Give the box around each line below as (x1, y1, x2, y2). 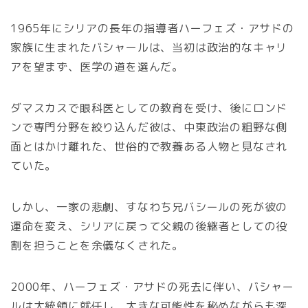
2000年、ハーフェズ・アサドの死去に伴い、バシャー (10, 279, 294, 295)
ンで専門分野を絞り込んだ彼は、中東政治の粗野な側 (10, 120, 288, 135)
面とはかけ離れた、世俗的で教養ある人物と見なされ (10, 139, 288, 155)
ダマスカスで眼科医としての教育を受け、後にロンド (10, 100, 288, 116)
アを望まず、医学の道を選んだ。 (10, 59, 184, 75)
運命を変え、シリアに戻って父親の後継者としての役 (10, 219, 288, 234)
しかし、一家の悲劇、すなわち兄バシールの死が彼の (10, 199, 288, 215)
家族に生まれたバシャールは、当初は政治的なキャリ (10, 40, 288, 56)
